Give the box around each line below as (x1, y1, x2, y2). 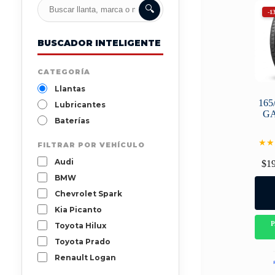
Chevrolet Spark (55, 188, 122, 198)
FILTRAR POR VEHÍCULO (37, 141, 145, 150)
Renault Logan (55, 252, 116, 262)
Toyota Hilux (55, 220, 106, 230)
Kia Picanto (55, 204, 102, 214)
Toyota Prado (55, 236, 110, 246)
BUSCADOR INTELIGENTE (37, 37, 161, 49)
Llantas (55, 83, 85, 93)
